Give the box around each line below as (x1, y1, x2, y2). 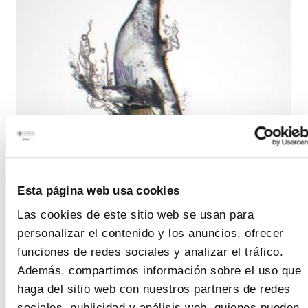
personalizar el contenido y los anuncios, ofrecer (16, 227, 284, 241)
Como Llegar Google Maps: (16, 290, 184, 306)
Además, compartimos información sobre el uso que (16, 264, 301, 278)
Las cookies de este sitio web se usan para (16, 208, 254, 222)
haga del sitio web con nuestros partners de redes (16, 283, 291, 296)
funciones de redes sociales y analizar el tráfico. (16, 245, 283, 259)
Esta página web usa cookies (16, 184, 179, 197)
